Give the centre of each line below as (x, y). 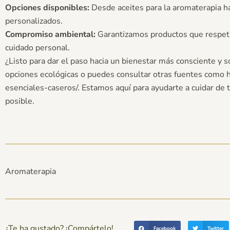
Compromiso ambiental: (50, 34)
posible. (20, 101)
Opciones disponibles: (47, 7)
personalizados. (34, 21)
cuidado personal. (37, 47)
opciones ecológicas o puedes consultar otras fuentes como (116, 74)
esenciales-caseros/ (41, 88)
